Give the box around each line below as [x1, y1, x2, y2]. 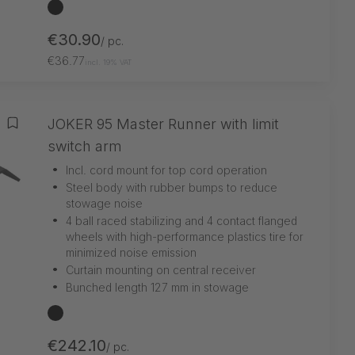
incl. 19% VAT [85, 57, 132, 67]
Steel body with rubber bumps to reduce [66, 180, 277, 194]
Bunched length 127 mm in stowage [66, 280, 249, 294]
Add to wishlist [11, 122, 107, 140]
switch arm [48, 137, 122, 155]
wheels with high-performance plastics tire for [66, 229, 303, 243]
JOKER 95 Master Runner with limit [48, 115, 279, 132]
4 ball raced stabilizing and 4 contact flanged [66, 213, 297, 227]
